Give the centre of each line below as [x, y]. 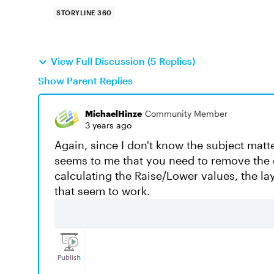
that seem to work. [102, 191]
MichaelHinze [113, 113]
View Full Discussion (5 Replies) [123, 61]
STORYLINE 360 [84, 13]
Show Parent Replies [85, 80]
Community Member [186, 113]
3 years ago [108, 125]
